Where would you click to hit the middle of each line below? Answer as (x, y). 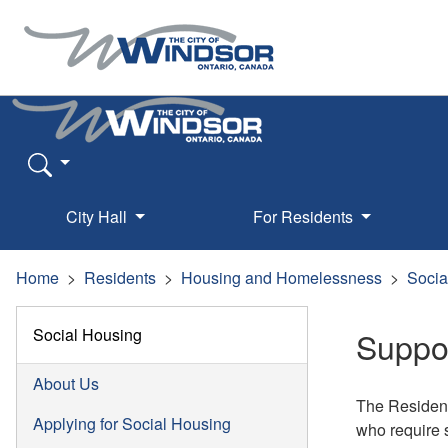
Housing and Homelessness (281, 277)
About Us (66, 383)
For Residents (304, 216)
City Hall (99, 216)
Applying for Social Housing (132, 423)
